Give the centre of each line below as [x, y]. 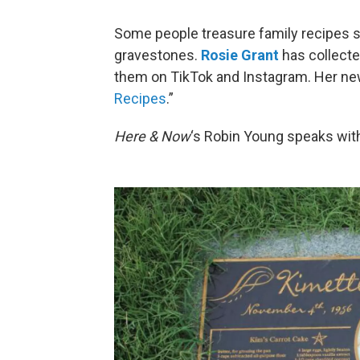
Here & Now [152, 136]
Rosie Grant [240, 55]
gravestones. [157, 55]
